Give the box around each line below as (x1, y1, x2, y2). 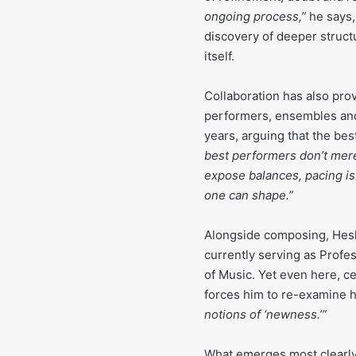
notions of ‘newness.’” (204, 307, 327, 323)
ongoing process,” (204, 9, 306, 25)
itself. (204, 48, 234, 64)
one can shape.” (204, 188, 293, 203)
